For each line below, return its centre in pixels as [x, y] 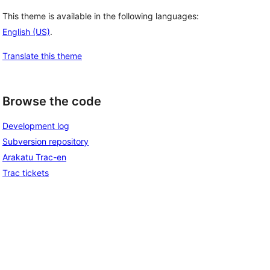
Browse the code [52, 101]
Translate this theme [42, 55]
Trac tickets [26, 173]
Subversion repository [46, 142]
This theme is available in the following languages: [101, 16]
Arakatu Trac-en [34, 157]
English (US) [26, 31]
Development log [36, 126]
